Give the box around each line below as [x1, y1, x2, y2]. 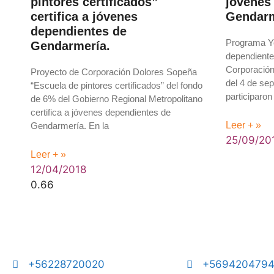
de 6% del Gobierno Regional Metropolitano [31, 94, 202, 104]
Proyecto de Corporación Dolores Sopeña [31, 67, 197, 77]
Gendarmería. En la [31, 120, 109, 131]
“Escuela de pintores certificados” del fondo [31, 80, 202, 91]
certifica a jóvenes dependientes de [31, 107, 171, 117]
